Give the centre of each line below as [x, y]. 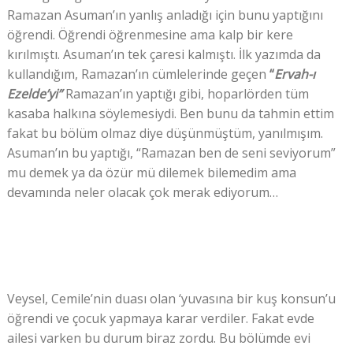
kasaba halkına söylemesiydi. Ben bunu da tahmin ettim [170, 113]
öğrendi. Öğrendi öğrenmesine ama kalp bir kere [150, 34]
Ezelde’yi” [36, 93]
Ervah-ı [294, 74]
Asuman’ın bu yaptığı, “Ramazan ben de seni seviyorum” [171, 152]
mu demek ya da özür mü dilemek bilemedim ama [151, 172]
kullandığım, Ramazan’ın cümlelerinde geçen [136, 74]
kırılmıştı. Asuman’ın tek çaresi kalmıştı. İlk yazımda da [163, 54]
